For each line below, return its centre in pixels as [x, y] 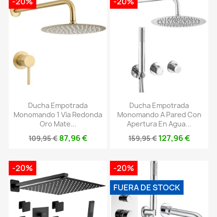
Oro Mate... [58, 124]
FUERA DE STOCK [147, 187]
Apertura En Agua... [159, 124]
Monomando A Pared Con [159, 114]
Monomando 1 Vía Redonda [58, 114]
